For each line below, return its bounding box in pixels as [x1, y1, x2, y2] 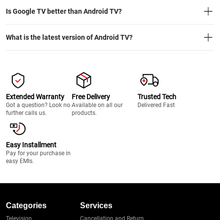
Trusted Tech [137, 93, 176, 101]
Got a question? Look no [6, 102, 70, 109]
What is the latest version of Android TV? [6, 33, 133, 41]
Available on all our [72, 102, 123, 109]
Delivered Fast [137, 102, 175, 109]
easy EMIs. [6, 158, 34, 165]
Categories [6, 201, 47, 210]
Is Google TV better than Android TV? [6, 7, 122, 15]
